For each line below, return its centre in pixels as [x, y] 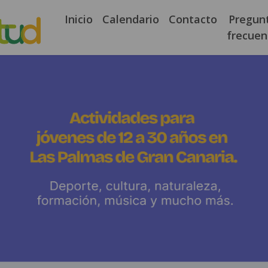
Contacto [193, 19]
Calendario [131, 19]
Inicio [79, 19]
